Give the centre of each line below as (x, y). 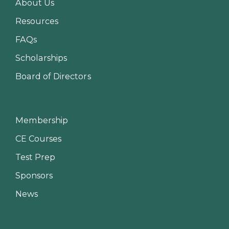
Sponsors (34, 175)
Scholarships (41, 58)
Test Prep (36, 157)
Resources (37, 21)
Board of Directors (53, 76)
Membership (42, 120)
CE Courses (39, 138)
